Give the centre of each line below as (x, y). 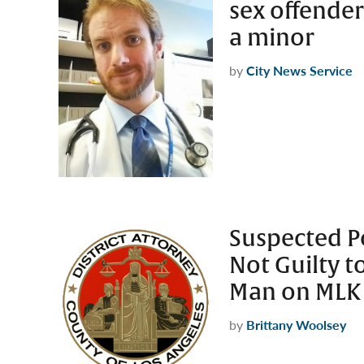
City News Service (299, 70)
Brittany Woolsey (296, 324)
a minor (272, 38)
